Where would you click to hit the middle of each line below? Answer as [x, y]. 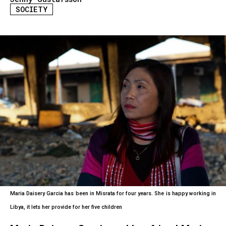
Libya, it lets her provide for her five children [66, 207]
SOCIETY [31, 9]
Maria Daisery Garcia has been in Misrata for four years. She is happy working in [113, 194]
